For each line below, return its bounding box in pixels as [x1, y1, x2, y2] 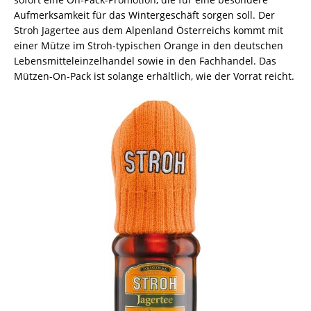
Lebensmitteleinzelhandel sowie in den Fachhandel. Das [14, 53, 276, 67]
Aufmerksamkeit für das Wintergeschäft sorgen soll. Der [14, 8, 275, 22]
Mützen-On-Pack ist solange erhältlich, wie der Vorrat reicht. [14, 69, 294, 83]
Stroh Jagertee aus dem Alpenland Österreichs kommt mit [14, 23, 283, 37]
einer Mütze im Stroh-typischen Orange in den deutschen [14, 38, 283, 52]
